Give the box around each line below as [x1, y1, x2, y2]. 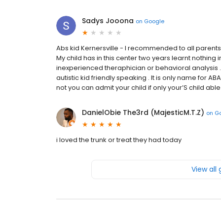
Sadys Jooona [82, 16, 134, 26]
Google [144, 17, 164, 25]
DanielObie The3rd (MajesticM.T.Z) [82, 108, 204, 117]
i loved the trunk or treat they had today [56, 135, 182, 145]
